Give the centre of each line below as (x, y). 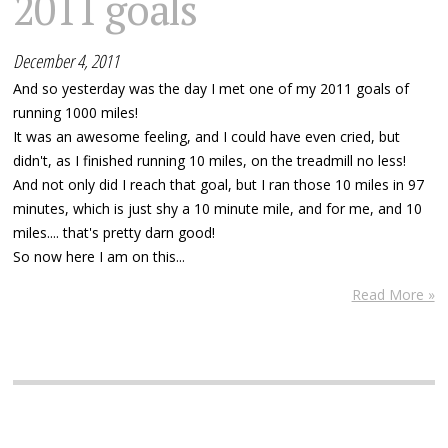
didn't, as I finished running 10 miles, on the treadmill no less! (210, 160)
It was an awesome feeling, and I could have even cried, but (207, 136)
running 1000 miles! (76, 112)
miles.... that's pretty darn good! (114, 232)
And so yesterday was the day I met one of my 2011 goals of (211, 88)
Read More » (393, 294)
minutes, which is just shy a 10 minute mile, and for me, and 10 (218, 208)
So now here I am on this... (99, 256)
